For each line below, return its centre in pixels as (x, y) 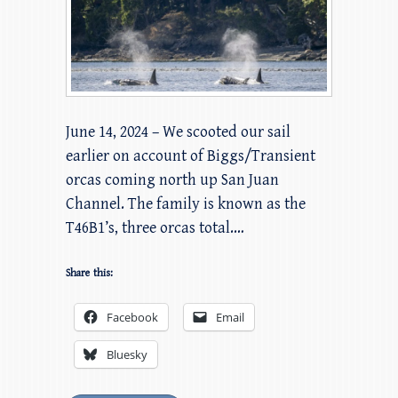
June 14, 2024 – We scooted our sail (178, 131)
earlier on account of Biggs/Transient (191, 155)
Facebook (132, 317)
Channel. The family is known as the (186, 203)
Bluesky (127, 354)
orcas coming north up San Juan (172, 179)
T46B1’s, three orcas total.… (155, 227)
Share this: (89, 273)
